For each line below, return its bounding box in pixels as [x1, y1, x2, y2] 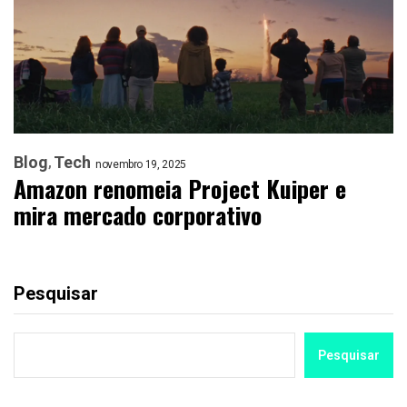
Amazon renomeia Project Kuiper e [14, 171, 346, 207]
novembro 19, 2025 [95, 158, 186, 172]
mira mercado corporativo [14, 197, 262, 233]
